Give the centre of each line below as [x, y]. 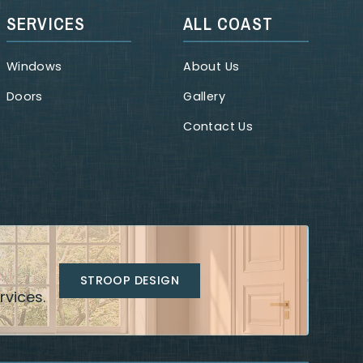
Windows [34, 67]
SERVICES [46, 23]
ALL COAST [228, 23]
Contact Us [218, 127]
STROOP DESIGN [130, 281]
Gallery [205, 97]
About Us [211, 67]
